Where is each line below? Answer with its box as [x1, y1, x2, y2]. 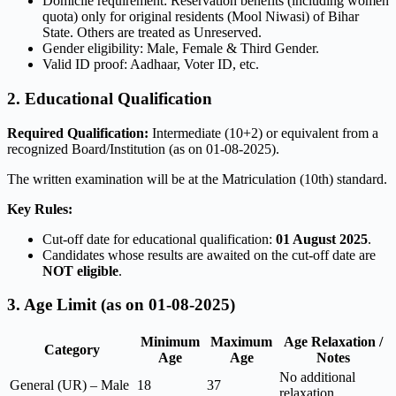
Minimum [141, 334, 200, 350]
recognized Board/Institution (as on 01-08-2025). [7, 141, 279, 156]
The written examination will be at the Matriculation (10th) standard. [7, 171, 387, 187]
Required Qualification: [7, 125, 148, 141]
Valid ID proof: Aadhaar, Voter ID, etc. [42, 57, 259, 72]
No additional [279, 369, 355, 385]
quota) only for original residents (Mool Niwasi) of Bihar [42, 9, 359, 25]
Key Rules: [7, 201, 72, 217]
